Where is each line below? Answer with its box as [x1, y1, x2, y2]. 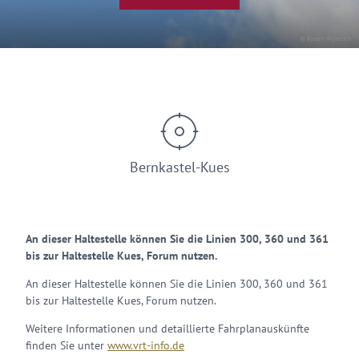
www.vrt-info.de [107, 338, 184, 353]
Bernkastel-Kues [129, 158, 230, 176]
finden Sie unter [26, 338, 107, 353]
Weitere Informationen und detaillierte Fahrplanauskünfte [26, 321, 309, 336]
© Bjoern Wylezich [301, 34, 351, 42]
